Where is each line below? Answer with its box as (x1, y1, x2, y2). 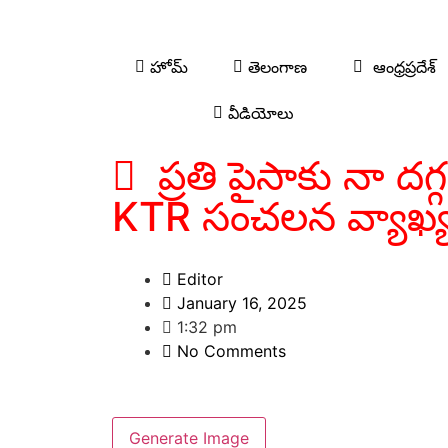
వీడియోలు (223, 103, 295, 123)
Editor (177, 269, 223, 289)
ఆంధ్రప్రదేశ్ (362, 57, 436, 77)
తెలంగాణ (243, 57, 308, 77)
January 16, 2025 (177, 293, 307, 313)
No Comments (177, 341, 286, 361)
